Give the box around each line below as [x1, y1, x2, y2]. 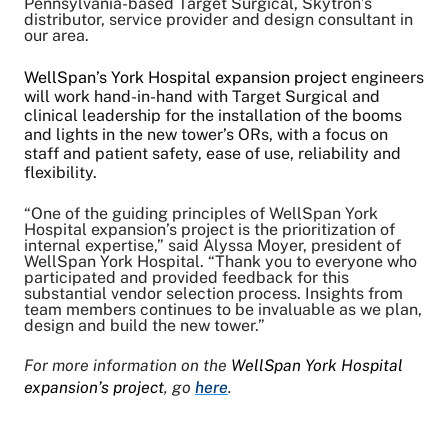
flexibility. [24, 162, 97, 182]
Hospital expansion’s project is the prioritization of [24, 219, 395, 239]
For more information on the [24, 355, 231, 375]
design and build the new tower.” [24, 315, 265, 335]
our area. [24, 25, 89, 45]
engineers [351, 67, 424, 87]
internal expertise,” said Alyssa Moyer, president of [24, 235, 401, 255]
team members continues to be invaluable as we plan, [24, 299, 422, 319]
